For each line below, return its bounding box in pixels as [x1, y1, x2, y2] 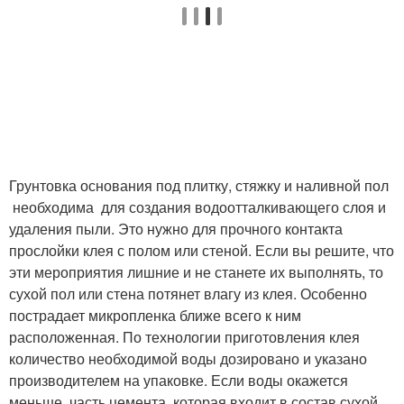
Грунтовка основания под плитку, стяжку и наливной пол [9, 175, 389, 196]
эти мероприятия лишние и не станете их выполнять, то [9, 262, 383, 282]
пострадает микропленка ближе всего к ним [9, 305, 301, 326]
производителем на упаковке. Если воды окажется [9, 370, 348, 390]
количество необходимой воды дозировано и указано [9, 348, 367, 369]
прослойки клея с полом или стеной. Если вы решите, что [9, 240, 394, 261]
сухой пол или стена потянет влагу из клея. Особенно [9, 283, 367, 304]
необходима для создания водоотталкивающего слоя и [9, 197, 386, 217]
